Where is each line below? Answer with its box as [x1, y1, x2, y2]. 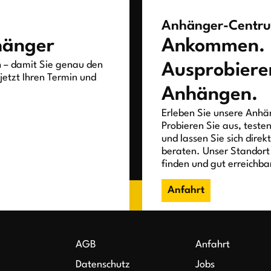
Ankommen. [161, 36, 265, 56]
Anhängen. [161, 85, 258, 104]
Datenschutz [76, 259, 131, 270]
